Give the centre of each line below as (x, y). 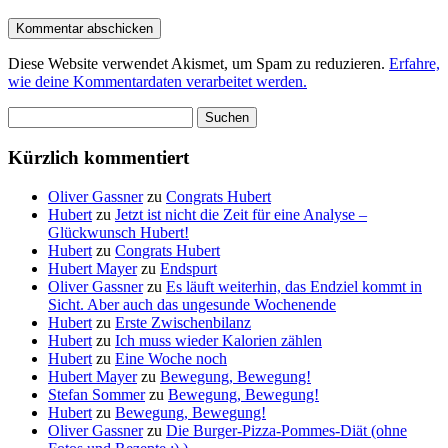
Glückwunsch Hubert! (118, 232)
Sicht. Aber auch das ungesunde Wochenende (192, 304)
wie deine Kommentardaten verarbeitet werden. (157, 82)
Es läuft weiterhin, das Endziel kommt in (294, 286)
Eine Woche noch (171, 358)
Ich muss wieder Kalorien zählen (218, 340)
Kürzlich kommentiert (98, 157)
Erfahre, (414, 64)
